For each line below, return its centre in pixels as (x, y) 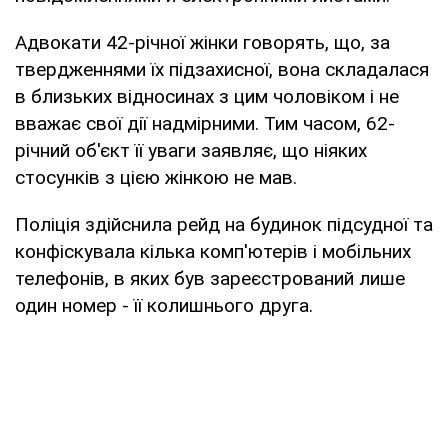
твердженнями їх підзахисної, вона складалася (222, 69)
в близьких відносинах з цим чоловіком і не (207, 96)
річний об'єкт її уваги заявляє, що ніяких (191, 150)
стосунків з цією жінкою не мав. (156, 177)
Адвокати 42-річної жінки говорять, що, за (202, 42)
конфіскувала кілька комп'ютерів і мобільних (213, 251)
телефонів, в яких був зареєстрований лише (210, 278)
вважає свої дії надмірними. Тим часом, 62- (205, 123)
